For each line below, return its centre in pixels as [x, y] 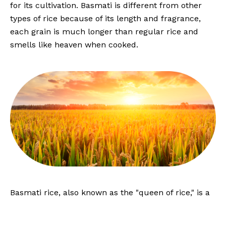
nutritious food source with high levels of [90, 206]
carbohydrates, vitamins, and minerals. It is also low [111, 219]
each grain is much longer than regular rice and [104, 32]
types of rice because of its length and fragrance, [105, 19]
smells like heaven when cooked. [74, 45]
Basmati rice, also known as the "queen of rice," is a [110, 193]
